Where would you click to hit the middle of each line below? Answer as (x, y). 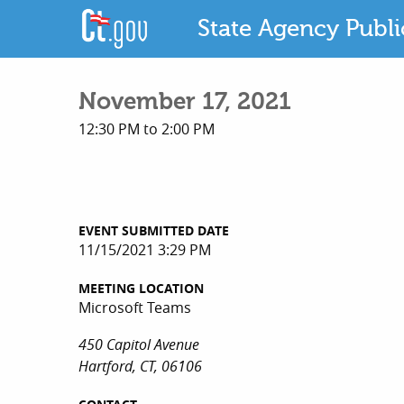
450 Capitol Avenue (139, 345)
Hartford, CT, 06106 (140, 367)
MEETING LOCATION (141, 289)
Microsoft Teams (135, 308)
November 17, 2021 (185, 102)
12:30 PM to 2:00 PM (147, 129)
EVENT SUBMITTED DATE (154, 231)
